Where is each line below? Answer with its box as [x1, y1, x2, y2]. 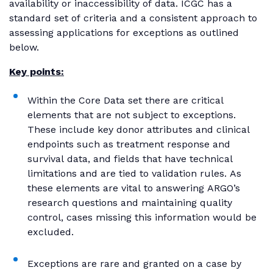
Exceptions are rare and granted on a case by [27, 257, 241, 269]
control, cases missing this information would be [27, 211, 257, 223]
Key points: [9, 65, 64, 77]
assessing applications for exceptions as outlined [9, 26, 239, 38]
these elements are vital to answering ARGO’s [27, 182, 240, 194]
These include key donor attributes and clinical [27, 123, 250, 135]
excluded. [27, 225, 77, 238]
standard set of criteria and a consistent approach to [9, 12, 257, 24]
